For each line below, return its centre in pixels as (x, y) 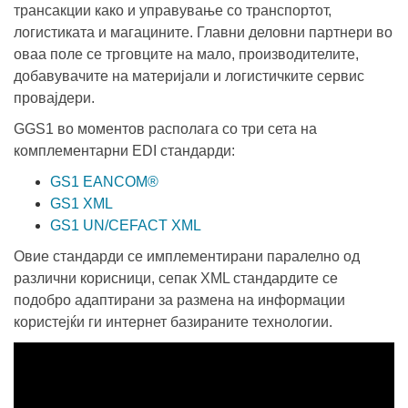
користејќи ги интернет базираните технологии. (173, 322)
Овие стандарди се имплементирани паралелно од (187, 256)
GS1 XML (82, 204)
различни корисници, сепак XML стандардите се (176, 278)
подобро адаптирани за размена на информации (179, 300)
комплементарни (73, 151)
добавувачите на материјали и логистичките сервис (189, 76)
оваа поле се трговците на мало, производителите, (186, 54)
